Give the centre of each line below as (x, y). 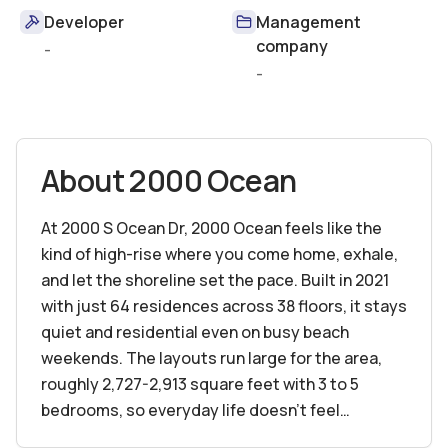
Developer (84, 22)
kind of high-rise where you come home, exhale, (219, 254)
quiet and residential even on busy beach (195, 332)
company (292, 46)
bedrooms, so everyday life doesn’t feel (190, 410)
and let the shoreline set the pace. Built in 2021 (215, 280)
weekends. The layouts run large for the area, (211, 358)
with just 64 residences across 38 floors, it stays (224, 306)
